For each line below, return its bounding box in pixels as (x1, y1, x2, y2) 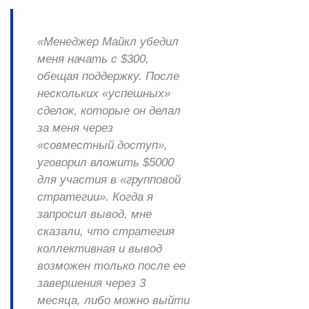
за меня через (37, 121, 113, 135)
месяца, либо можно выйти (37, 294, 190, 308)
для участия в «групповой (37, 173, 181, 187)
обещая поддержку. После (37, 70, 179, 83)
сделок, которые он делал (37, 104, 181, 118)
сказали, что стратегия (37, 225, 175, 239)
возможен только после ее (37, 259, 186, 273)
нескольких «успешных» (37, 87, 170, 101)
